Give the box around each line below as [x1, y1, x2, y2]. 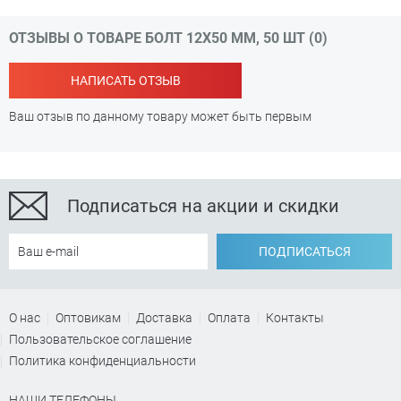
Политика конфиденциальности [9, 354, 196, 368]
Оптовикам [55, 311, 121, 325]
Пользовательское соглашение [9, 332, 192, 346]
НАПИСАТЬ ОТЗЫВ [70, 73, 181, 88]
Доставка [136, 311, 192, 325]
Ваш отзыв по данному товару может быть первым [9, 109, 311, 124]
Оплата [208, 311, 251, 325]
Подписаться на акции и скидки [67, 195, 339, 217]
